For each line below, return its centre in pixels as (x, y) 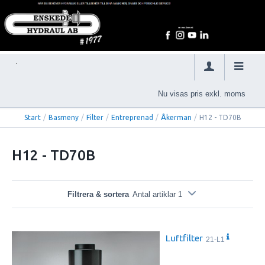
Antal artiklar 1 (158, 195)
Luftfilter (184, 238)
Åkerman (176, 118)
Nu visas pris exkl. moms (202, 93)
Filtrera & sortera (98, 195)
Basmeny (63, 118)
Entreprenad (132, 118)
